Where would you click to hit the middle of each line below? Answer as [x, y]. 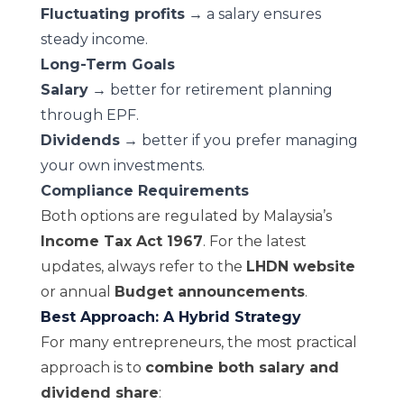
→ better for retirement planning [210, 90]
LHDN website [300, 266]
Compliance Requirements [144, 191]
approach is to [92, 367]
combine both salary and [242, 367]
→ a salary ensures [252, 14]
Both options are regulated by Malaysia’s [186, 216]
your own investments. [122, 165]
